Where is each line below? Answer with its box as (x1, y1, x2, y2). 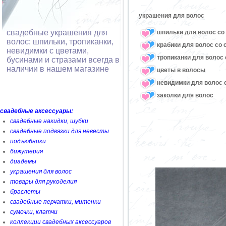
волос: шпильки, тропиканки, (7, 37, 114, 46)
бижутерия (10, 148, 43, 155)
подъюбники (10, 138, 46, 145)
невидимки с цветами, (7, 46, 89, 55)
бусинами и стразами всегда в (7, 55, 120, 64)
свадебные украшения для (7, 28, 107, 37)
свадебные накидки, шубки (10, 118, 88, 125)
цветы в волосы (157, 66, 205, 74)
